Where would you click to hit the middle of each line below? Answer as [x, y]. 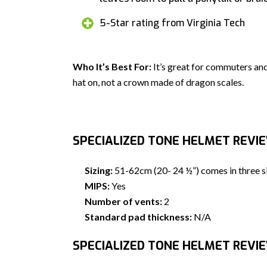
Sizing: [99, 170]
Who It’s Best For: [112, 66]
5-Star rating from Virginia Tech [172, 23]
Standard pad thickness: [138, 217]
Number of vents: [123, 201]
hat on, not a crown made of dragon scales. [158, 82]
